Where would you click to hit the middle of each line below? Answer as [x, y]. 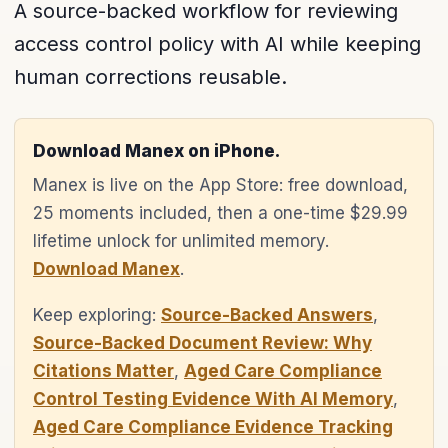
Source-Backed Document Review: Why [202, 343]
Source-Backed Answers [267, 315]
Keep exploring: [97, 315]
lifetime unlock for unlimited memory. [181, 241]
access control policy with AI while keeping [217, 44]
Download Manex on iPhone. [156, 151]
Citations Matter [103, 371]
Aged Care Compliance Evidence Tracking [213, 427]
